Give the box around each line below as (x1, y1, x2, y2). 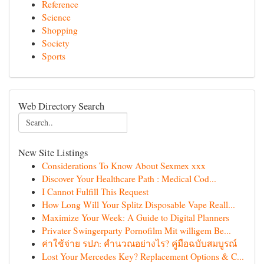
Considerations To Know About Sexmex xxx (42, 160, 206, 171)
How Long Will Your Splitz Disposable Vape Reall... (42, 199, 235, 210)
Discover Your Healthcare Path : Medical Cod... (42, 173, 216, 184)
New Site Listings (18, 146, 88, 159)
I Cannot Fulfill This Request (42, 186, 148, 197)
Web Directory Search (18, 99, 104, 113)
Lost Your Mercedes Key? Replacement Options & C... (42, 250, 244, 262)
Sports (42, 50, 65, 62)
